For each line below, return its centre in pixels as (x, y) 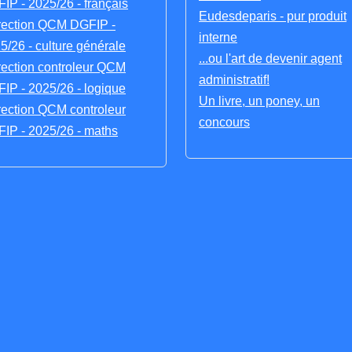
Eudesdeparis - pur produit (273, 16)
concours (224, 122)
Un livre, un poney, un (259, 101)
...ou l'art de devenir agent (270, 59)
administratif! (234, 80)
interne (218, 37)
